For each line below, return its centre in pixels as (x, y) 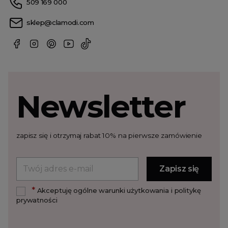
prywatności (37, 200)
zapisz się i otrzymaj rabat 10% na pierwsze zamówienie (109, 135)
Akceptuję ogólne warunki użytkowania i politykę (118, 190)
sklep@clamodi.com (60, 23)
